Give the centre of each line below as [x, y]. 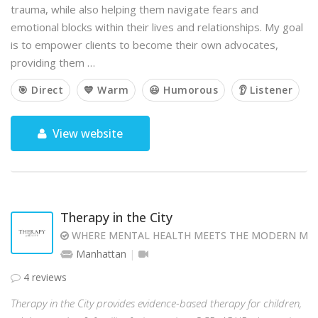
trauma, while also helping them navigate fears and [135, 9]
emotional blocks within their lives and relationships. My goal [157, 27]
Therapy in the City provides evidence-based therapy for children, [156, 303]
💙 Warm [106, 90]
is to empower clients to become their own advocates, [144, 45]
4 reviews [44, 277]
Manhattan [101, 254]
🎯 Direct [40, 90]
